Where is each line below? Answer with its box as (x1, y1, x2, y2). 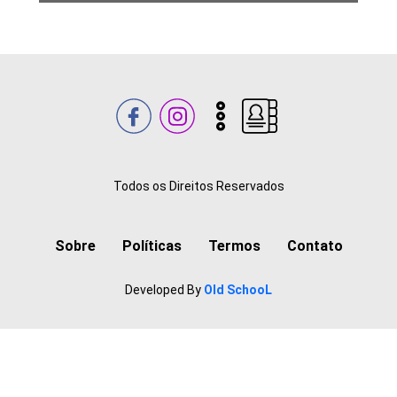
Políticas (121, 237, 182, 255)
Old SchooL (204, 283, 272, 298)
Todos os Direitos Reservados (113, 179, 284, 194)
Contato (286, 237, 343, 255)
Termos (207, 237, 261, 255)
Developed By (125, 283, 204, 298)
